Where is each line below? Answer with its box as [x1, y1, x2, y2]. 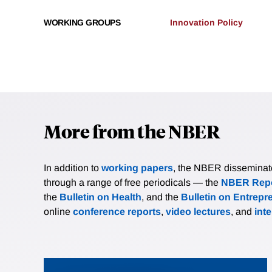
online [44, 206, 73, 217]
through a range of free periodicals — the [44, 177, 221, 188]
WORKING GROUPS [44, 18, 120, 28]
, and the [141, 192, 181, 203]
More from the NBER [44, 119, 220, 143]
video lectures [166, 206, 231, 217]
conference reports [73, 206, 161, 217]
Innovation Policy [170, 18, 243, 28]
